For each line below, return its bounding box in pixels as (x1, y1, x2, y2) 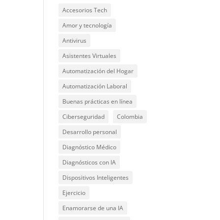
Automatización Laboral (62, 82, 128, 90)
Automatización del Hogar (62, 66, 134, 75)
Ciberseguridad (62, 112, 105, 121)
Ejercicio (62, 188, 86, 197)
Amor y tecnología (62, 21, 112, 29)
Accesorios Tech (62, 5, 108, 14)
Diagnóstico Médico (62, 142, 117, 151)
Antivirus (62, 36, 87, 45)
